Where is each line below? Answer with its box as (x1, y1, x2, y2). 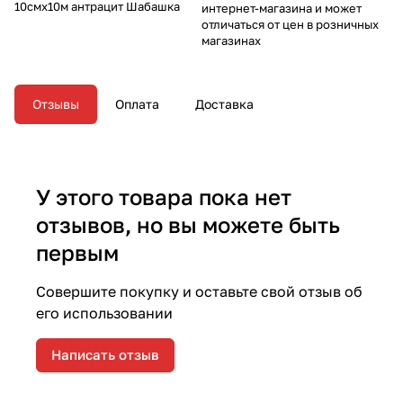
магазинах (201, 32, 261, 48)
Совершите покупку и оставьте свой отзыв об (36, 282, 363, 300)
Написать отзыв (51, 346, 159, 363)
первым (36, 238, 119, 265)
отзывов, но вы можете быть (36, 210, 340, 237)
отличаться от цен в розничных (201, 16, 379, 31)
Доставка (195, 95, 254, 112)
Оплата (115, 95, 159, 112)
